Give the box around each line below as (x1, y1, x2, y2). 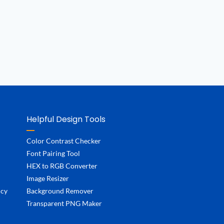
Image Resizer (26, 173, 69, 182)
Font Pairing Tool (26, 148, 80, 157)
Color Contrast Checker (26, 136, 101, 145)
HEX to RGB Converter (26, 161, 97, 170)
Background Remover (26, 186, 93, 195)
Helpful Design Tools (26, 113, 105, 125)
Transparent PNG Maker (26, 198, 102, 207)
